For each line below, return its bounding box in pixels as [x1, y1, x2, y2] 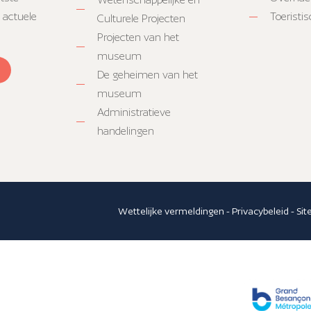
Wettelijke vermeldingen [118, 205, 225, 217]
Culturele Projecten [97, 12, 185, 26]
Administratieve [97, 106, 171, 119]
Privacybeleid [232, 205, 289, 217]
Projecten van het [97, 31, 179, 44]
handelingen [97, 124, 154, 138]
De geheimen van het [97, 68, 198, 82]
